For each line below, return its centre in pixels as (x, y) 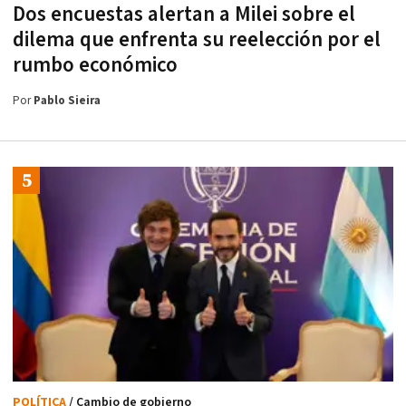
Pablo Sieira (67, 101)
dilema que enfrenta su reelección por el (197, 40)
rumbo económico (95, 66)
